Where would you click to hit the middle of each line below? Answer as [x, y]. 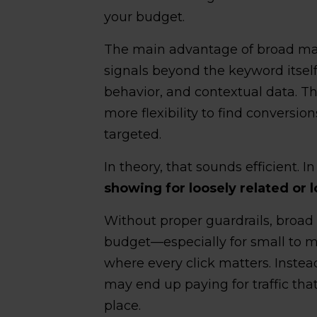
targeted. [133, 134]
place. [123, 305]
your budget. [145, 17]
